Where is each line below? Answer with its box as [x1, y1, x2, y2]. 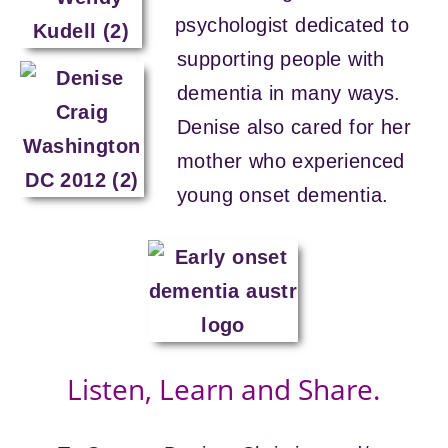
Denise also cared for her [176, 116, 411, 139]
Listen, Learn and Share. [66, 370, 380, 409]
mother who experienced [176, 150, 405, 173]
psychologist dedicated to [174, 14, 409, 37]
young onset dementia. [176, 184, 389, 207]
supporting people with [176, 48, 385, 71]
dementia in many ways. [176, 82, 401, 105]
